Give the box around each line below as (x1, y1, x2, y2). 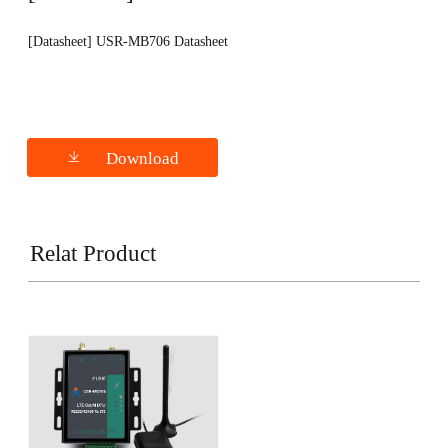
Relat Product (30, 240, 157, 267)
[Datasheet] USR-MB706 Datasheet (27, 32, 228, 49)
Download (106, 149, 179, 169)
